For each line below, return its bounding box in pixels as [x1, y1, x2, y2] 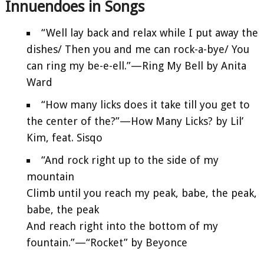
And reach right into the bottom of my [27, 219, 218, 232]
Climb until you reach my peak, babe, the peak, [27, 186, 257, 199]
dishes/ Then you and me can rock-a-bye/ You [27, 42, 249, 55]
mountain [27, 170, 74, 183]
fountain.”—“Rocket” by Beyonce [27, 236, 187, 249]
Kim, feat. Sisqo [27, 131, 103, 144]
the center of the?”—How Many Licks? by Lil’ [27, 114, 243, 127]
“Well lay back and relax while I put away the [41, 26, 258, 39]
